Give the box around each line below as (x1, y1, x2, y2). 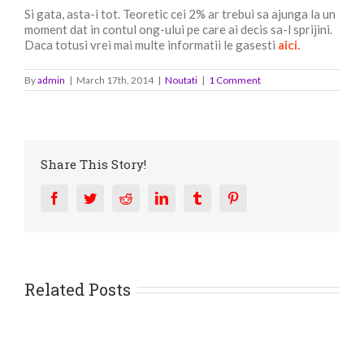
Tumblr (203, 190, 240, 204)
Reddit (132, 190, 166, 204)
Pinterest (239, 190, 283, 204)
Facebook (60, 190, 110, 204)
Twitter (96, 190, 132, 204)
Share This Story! (41, 155, 146, 172)
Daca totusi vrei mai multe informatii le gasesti (24, 37, 278, 52)
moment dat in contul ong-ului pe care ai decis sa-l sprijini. (24, 21, 332, 37)
